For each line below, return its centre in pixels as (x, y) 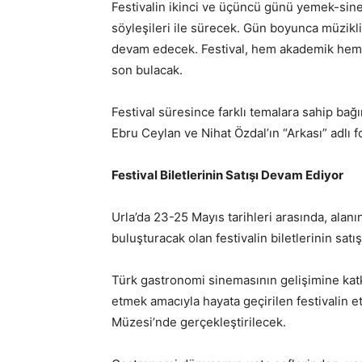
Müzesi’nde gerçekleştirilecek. (199, 322)
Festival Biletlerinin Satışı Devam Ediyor (227, 175)
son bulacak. (147, 70)
